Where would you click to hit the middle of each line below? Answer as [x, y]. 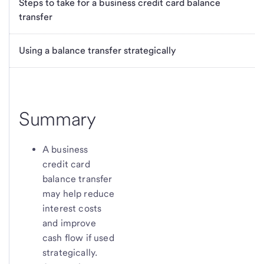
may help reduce [79, 193]
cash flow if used [78, 237]
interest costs [72, 208]
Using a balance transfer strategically [98, 50]
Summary [57, 118]
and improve [69, 223]
